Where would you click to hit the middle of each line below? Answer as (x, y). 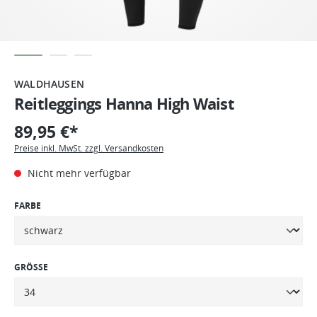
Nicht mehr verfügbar (78, 173)
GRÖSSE (31, 267)
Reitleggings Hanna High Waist (124, 103)
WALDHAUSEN (49, 83)
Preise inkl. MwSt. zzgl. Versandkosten (89, 148)
